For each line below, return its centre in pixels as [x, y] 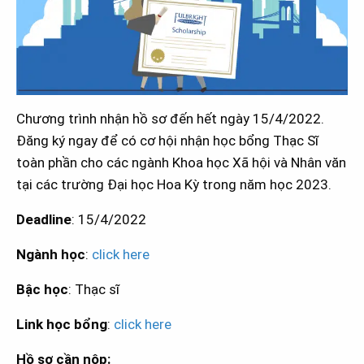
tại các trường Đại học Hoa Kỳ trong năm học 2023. [174, 185]
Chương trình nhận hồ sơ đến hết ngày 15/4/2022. [170, 119]
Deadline [44, 220]
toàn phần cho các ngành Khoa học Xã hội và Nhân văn [181, 163]
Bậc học [42, 290]
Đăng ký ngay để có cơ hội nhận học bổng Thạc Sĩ [167, 141]
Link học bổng [62, 325]
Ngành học [51, 255]
